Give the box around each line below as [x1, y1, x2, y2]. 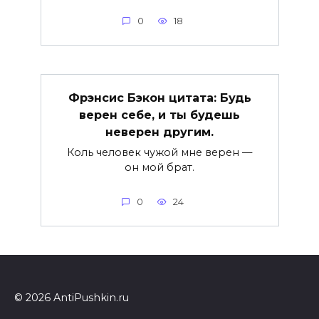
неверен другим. [105, 125, 214, 139]
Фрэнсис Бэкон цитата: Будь [68, 90, 251, 105]
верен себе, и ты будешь [79, 108, 240, 122]
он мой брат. [125, 160, 194, 174]
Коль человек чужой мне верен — [67, 145, 252, 159]
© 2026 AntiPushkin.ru [14, 291, 129, 305]
